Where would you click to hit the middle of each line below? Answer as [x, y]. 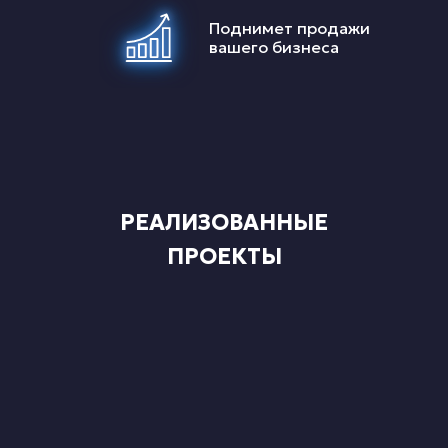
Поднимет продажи [289, 28]
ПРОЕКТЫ [224, 256]
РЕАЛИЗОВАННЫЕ [224, 222]
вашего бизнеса [274, 47]
